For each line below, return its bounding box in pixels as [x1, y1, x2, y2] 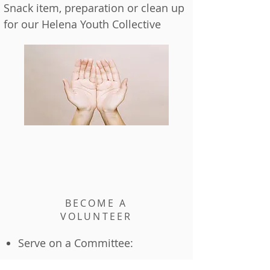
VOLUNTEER [60, 210, 133, 223]
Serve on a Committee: [18, 236, 133, 250]
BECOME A [64, 196, 128, 210]
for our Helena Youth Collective [4, 17, 161, 31]
